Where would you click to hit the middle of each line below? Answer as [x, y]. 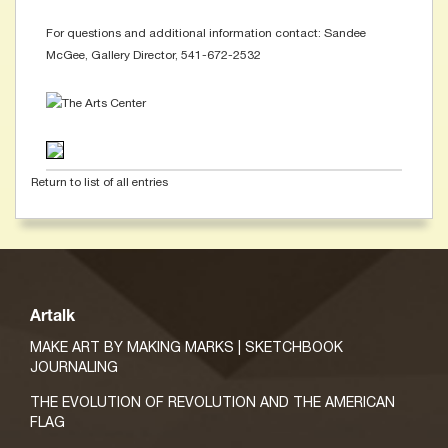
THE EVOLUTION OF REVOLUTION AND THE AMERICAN [212, 401]
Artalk [52, 317]
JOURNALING [74, 366]
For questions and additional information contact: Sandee [206, 33]
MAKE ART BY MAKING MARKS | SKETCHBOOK [186, 346]
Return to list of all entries [99, 181]
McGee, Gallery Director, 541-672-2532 [153, 55]
